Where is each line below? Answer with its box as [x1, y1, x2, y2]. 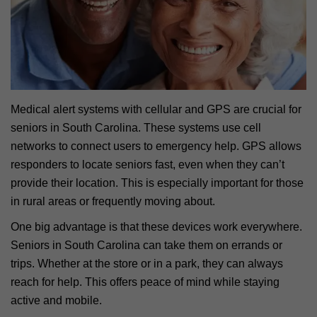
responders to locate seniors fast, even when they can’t [11, 158, 284, 171]
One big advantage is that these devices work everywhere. [11, 220, 302, 233]
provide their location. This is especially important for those [11, 176, 304, 189]
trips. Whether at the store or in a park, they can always [11, 257, 283, 270]
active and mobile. [11, 294, 102, 306]
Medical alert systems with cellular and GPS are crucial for [11, 103, 301, 115]
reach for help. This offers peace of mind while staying [11, 275, 279, 288]
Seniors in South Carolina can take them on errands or [11, 238, 282, 251]
